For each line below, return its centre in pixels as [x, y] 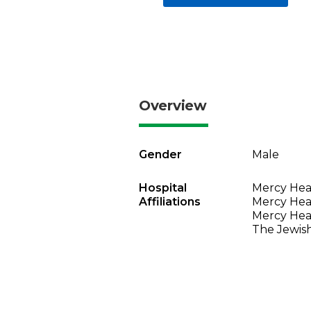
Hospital [163, 188]
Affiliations [170, 202]
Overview [173, 106]
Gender [160, 154]
